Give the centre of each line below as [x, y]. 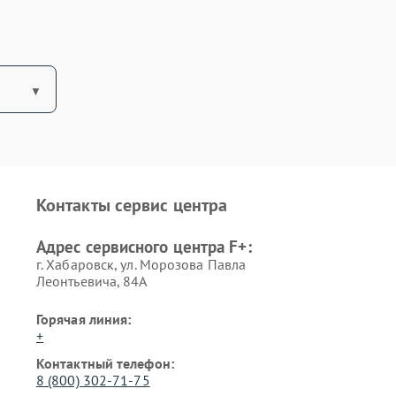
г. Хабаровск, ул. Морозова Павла [141, 264]
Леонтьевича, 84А [91, 281]
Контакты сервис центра [132, 205]
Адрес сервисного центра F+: [144, 247]
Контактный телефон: [105, 363]
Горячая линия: [84, 319]
